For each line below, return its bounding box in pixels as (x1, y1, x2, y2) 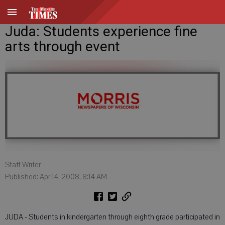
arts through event (5, 38, 120, 55)
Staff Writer (5, 160, 41, 170)
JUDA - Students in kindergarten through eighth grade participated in (5, 212, 220, 222)
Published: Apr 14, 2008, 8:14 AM (5, 172, 107, 182)
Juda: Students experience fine (5, 23, 197, 40)
